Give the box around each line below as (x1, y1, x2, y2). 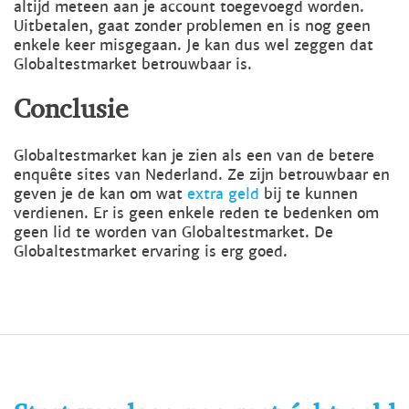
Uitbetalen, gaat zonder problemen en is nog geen (14, 16, 371, 37)
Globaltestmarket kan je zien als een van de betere (14, 145, 374, 165)
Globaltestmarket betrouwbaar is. (14, 55, 252, 75)
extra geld (187, 184, 259, 204)
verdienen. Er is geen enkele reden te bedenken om (14, 203, 379, 223)
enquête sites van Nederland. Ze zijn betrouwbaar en (14, 164, 390, 184)
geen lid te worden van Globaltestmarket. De (14, 222, 333, 242)
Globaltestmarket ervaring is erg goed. (14, 241, 288, 261)
